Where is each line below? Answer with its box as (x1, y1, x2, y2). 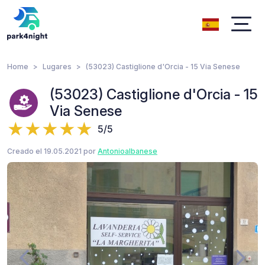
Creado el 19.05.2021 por (7, 147, 98, 156)
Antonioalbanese (98, 147, 157, 156)
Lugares (43, 62, 72, 71)
